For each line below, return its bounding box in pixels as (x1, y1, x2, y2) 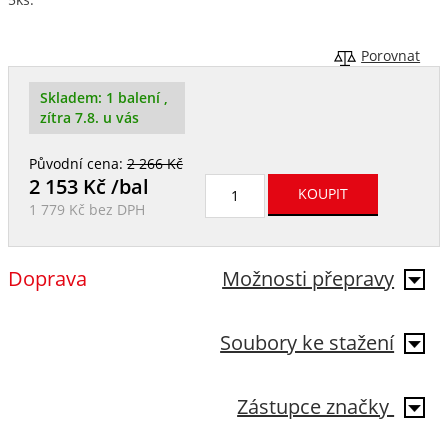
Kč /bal (77, 173, 149, 201)
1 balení (105, 89, 164, 108)
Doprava (7, 265, 87, 293)
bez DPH (84, 201, 145, 220)
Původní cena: (28, 155, 127, 174)
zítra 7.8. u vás (39, 109, 139, 128)
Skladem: (39, 89, 106, 108)
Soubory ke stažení (220, 329, 395, 357)
